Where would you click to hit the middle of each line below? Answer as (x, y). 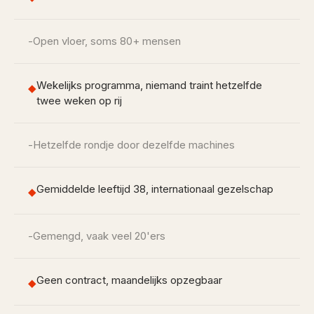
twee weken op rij (79, 101)
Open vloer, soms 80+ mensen (107, 41)
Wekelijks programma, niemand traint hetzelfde (149, 85)
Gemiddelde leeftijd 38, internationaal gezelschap (155, 189)
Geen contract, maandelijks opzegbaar (129, 280)
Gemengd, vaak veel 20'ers (99, 236)
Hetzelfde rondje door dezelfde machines (134, 145)
